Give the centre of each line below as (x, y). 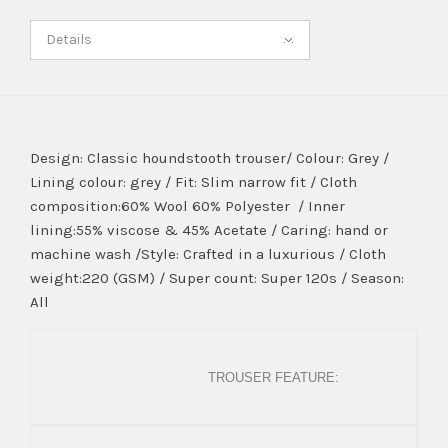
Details (69, 40)
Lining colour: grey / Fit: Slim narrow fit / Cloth (193, 182)
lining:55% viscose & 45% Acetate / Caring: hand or (209, 230)
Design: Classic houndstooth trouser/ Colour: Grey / (209, 158)
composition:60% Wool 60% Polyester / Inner (187, 206)
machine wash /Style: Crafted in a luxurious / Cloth (208, 254)
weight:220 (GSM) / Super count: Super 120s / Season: (217, 278)
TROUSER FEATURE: (273, 378)
